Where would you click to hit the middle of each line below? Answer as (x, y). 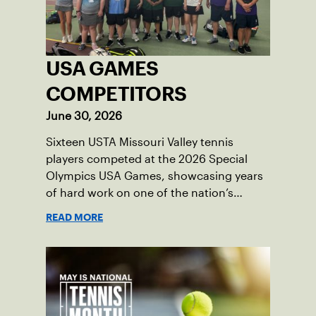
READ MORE (74, 217)
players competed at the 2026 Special (147, 159)
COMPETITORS (116, 93)
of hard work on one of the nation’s (140, 193)
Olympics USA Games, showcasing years (154, 176)
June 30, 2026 (84, 116)
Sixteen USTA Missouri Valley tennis (140, 142)
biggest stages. (87, 209)
